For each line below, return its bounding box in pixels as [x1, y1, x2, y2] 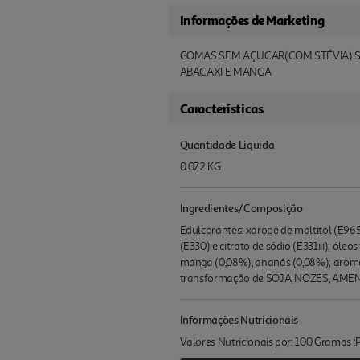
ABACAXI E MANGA [179, 65, 272, 79]
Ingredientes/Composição [179, 201, 303, 215]
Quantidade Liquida [179, 137, 275, 151]
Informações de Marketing [179, 12, 325, 28]
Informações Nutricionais [179, 313, 299, 326]
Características [179, 100, 264, 117]
